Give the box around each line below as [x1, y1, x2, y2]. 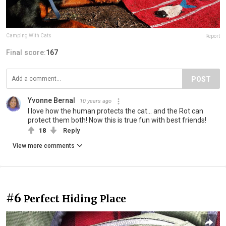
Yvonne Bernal [28, 96, 75, 105]
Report [205, 33, 220, 39]
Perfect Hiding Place [24, 193, 126, 205]
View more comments [13, 142, 75, 150]
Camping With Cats [6, 33, 51, 39]
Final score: [6, 48, 46, 57]
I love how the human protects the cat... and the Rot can [28, 107, 203, 116]
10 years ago [80, 98, 111, 105]
